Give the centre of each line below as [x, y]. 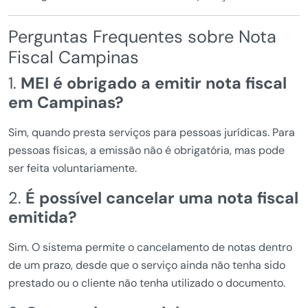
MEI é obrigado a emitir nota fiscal [154, 84]
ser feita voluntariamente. [73, 168]
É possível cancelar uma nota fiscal [162, 198]
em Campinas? [66, 103]
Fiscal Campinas [74, 58]
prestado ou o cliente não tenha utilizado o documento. [147, 283]
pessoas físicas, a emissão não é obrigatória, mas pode [146, 151]
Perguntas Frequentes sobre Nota [142, 37]
